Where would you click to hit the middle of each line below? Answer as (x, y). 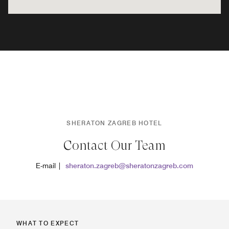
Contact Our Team (114, 145)
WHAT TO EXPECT (48, 223)
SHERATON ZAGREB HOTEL (114, 123)
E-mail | (51, 165)
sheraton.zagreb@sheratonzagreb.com (129, 165)
